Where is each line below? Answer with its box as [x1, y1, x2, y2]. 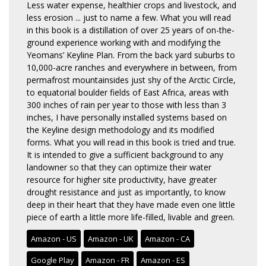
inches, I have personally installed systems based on [27, 111, 227, 123]
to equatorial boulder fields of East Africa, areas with [27, 86, 229, 98]
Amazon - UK [88, 233, 134, 244]
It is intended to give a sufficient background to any [27, 148, 223, 160]
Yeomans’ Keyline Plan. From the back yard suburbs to [27, 49, 235, 61]
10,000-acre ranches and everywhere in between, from [27, 61, 237, 73]
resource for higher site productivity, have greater [27, 173, 217, 185]
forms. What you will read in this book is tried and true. [27, 136, 236, 148]
